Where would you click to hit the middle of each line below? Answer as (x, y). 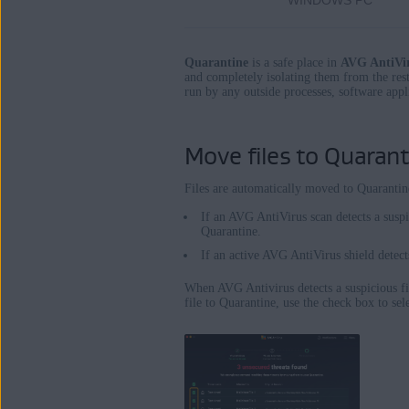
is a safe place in (294, 63)
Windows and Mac (270, 59)
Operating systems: (257, 27)
